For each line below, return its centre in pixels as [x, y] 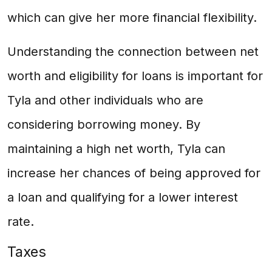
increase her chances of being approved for [134, 173]
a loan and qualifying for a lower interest [123, 197]
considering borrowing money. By [104, 124]
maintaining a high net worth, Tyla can [116, 149]
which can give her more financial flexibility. [132, 18]
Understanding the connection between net [133, 52]
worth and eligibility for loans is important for [135, 76]
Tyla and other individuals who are [105, 100]
